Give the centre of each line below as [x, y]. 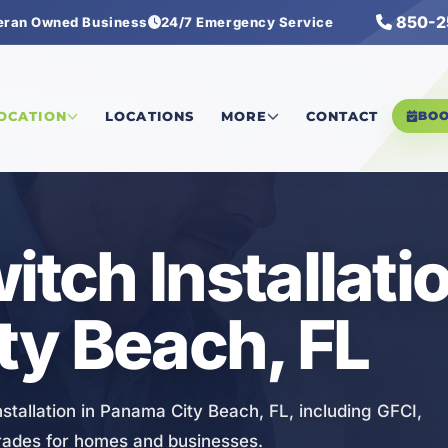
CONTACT [342, 116]
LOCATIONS [149, 116]
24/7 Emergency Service [247, 22]
